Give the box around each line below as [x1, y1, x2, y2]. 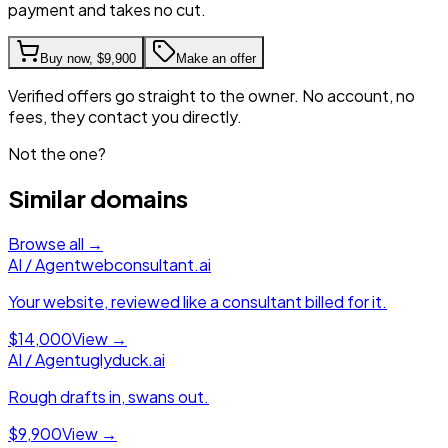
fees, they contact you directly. [8, 105, 242, 127]
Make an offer [176, 50, 256, 66]
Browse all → [8, 233, 103, 255]
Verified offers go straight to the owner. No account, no [8, 84, 415, 106]
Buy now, [40, 50, 97, 66]
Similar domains [8, 183, 188, 214]
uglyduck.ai [81, 349, 165, 371]
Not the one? [8, 142, 106, 164]
